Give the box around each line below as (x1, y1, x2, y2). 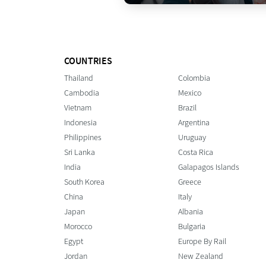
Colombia (178, 73, 211, 83)
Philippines (64, 132, 102, 142)
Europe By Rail (178, 236, 227, 246)
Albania (178, 207, 204, 217)
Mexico (178, 88, 202, 98)
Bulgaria (178, 221, 206, 232)
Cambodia (64, 88, 100, 98)
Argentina (178, 118, 210, 128)
